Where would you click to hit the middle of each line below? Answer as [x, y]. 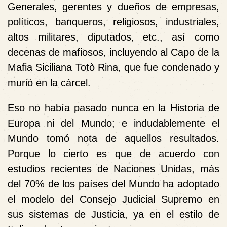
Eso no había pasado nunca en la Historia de [113, 108]
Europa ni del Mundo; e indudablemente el [113, 123]
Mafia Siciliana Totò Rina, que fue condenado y [113, 67]
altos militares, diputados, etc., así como [113, 37]
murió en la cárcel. [49, 82]
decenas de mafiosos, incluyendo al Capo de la [113, 52]
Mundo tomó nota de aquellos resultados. [113, 138]
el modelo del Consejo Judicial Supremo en [113, 199]
